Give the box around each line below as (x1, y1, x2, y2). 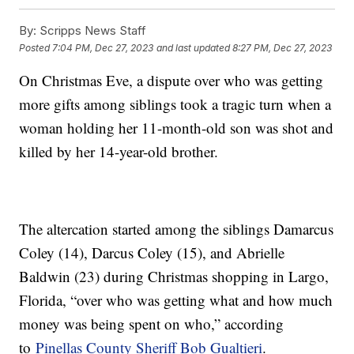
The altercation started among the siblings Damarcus (19, 219, 334, 239)
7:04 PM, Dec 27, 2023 (52, 41, 154, 54)
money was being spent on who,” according (19, 314, 284, 334)
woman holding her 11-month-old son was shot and (19, 118, 334, 138)
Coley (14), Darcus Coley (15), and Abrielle (19, 243, 285, 263)
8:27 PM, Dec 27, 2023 (232, 41, 333, 54)
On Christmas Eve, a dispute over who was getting (19, 70, 324, 91)
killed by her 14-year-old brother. (19, 141, 219, 162)
